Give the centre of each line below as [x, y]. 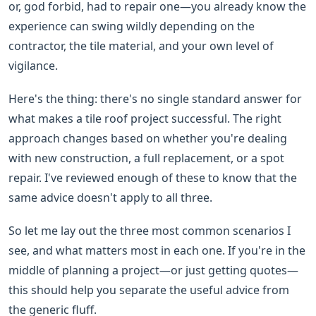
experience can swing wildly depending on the [132, 26]
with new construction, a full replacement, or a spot [146, 158]
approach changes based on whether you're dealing [148, 139]
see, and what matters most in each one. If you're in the [157, 251]
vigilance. [33, 66]
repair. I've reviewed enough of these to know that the [153, 178]
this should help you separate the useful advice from [149, 290]
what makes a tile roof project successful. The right [145, 119]
